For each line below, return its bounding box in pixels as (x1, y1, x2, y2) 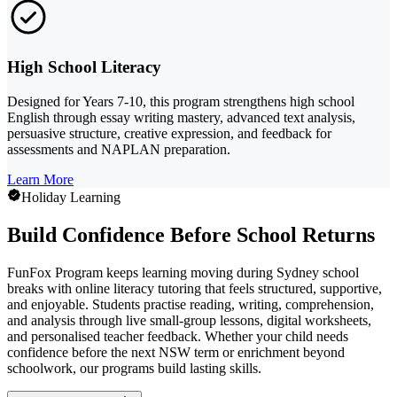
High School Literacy (7, 58, 161, 77)
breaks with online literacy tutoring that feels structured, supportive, (7, 280, 382, 296)
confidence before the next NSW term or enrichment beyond (7, 344, 345, 360)
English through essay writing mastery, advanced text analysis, (7, 109, 355, 125)
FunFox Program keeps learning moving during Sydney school (7, 264, 359, 280)
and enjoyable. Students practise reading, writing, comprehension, (7, 296, 374, 312)
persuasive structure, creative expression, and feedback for (7, 125, 331, 141)
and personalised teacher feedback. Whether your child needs (7, 328, 348, 344)
